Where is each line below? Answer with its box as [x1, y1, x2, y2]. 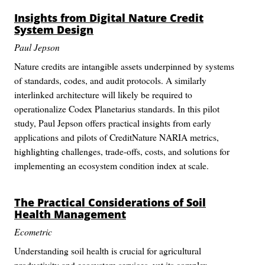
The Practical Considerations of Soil [14, 195, 206, 209]
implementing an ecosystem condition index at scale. [14, 159, 209, 172]
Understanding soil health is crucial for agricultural [14, 244, 201, 257]
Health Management [14, 207, 126, 221]
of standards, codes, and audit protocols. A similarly [14, 74, 206, 86]
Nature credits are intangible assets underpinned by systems [14, 60, 234, 72]
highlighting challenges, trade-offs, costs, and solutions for [14, 145, 230, 157]
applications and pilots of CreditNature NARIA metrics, [14, 131, 219, 143]
